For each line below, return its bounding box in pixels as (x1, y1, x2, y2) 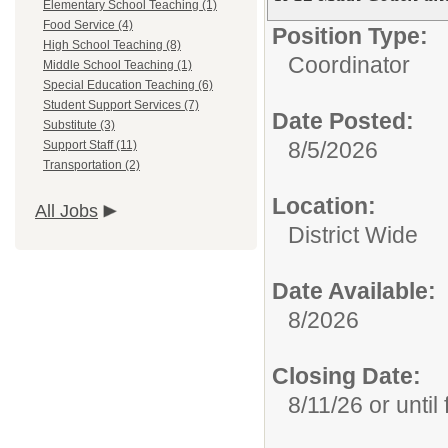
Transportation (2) (43, 158, 140, 172)
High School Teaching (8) (43, 38, 181, 52)
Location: (272, 193, 376, 219)
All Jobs (35, 201, 98, 221)
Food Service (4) (43, 18, 133, 32)
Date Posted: (272, 108, 414, 134)
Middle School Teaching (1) (43, 58, 192, 72)
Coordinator (288, 52, 410, 78)
